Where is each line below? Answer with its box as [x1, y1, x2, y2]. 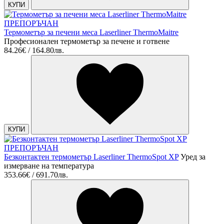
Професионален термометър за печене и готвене [4, 37, 169, 46]
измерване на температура [4, 161, 94, 170]
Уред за [180, 152, 205, 161]
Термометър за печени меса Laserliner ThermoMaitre [4, 28, 178, 37]
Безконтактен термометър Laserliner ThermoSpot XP [4, 152, 178, 161]
